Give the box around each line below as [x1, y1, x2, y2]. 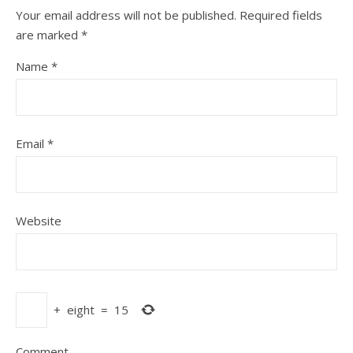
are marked [16, 27, 81, 43]
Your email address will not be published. [16, 7, 236, 23]
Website [16, 213, 61, 229]
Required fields [240, 7, 322, 23]
